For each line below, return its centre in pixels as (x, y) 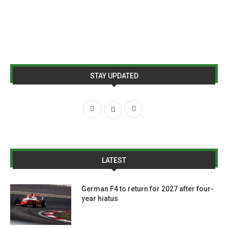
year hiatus (100, 198)
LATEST (114, 160)
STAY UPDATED (114, 76)
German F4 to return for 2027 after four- (148, 189)
